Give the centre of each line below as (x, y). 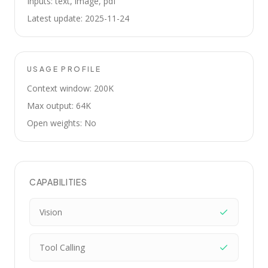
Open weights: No (62, 123)
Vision (51, 212)
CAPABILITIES (58, 182)
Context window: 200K (70, 88)
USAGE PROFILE (64, 69)
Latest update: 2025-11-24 (78, 18)
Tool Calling (62, 247)
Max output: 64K (59, 106)
